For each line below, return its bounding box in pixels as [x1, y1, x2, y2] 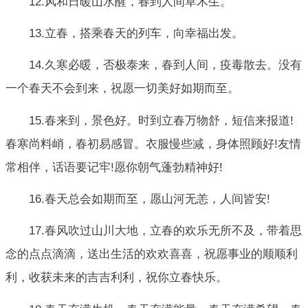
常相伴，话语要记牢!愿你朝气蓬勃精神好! [5, 160, 223, 174]
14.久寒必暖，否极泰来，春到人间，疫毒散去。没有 [29, 58, 302, 72]
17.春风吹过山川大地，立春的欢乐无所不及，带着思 [29, 224, 302, 238]
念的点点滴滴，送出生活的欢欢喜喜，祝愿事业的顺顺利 [5, 247, 298, 261]
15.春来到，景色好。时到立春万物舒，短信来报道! [29, 113, 294, 127]
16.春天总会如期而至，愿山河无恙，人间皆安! [29, 192, 270, 206]
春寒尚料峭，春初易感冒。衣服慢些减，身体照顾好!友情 [5, 137, 301, 151]
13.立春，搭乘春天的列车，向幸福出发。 [29, 27, 243, 41]
